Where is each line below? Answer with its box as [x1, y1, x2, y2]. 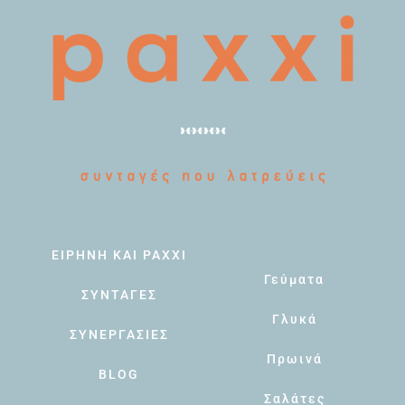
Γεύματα [264, 271, 325, 287]
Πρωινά [266, 351, 323, 366]
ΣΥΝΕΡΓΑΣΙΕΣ [69, 326, 169, 342]
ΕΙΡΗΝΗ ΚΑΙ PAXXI [51, 247, 187, 262]
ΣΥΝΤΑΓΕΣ [80, 287, 157, 302]
